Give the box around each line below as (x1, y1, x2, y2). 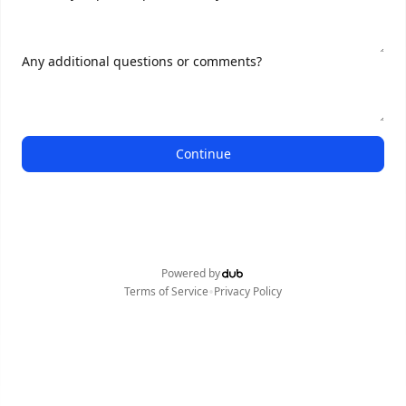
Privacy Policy (214, 284, 282, 299)
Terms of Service (124, 284, 208, 299)
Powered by (161, 266, 220, 281)
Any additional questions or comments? (22, 53, 262, 70)
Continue (175, 145, 231, 162)
